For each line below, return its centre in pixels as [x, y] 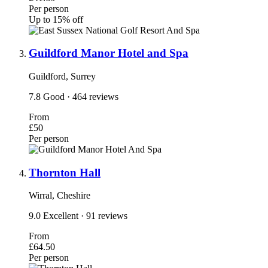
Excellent [62, 216]
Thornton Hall [65, 172]
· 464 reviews [93, 96]
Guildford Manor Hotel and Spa [109, 53]
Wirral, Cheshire [60, 196]
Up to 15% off [56, 19]
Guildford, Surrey [62, 76]
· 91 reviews [104, 216]
